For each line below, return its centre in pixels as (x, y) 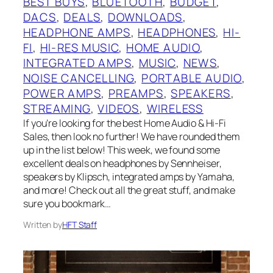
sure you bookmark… (67, 204)
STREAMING (57, 109)
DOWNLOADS (145, 17)
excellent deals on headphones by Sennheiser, (122, 164)
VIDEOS (119, 109)
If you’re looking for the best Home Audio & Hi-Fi (125, 123)
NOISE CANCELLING (79, 78)
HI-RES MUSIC (80, 48)
